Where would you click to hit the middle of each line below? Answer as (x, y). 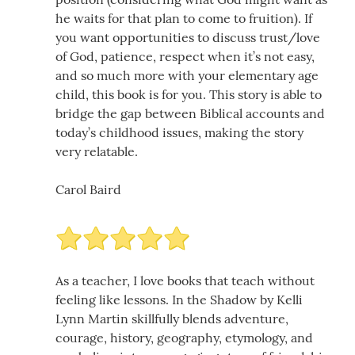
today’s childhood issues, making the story (179, 132)
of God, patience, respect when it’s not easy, (185, 56)
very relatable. (97, 151)
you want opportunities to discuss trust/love (188, 37)
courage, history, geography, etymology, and (184, 337)
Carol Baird (88, 189)
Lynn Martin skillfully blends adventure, (172, 318)
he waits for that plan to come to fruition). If (184, 18)
